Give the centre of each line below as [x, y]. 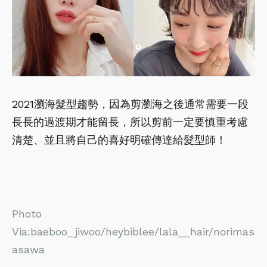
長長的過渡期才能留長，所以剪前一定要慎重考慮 [130, 122]
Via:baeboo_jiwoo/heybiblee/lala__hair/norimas [133, 231]
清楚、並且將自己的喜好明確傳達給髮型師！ [119, 139]
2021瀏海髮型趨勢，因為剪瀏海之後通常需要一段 [130, 104]
